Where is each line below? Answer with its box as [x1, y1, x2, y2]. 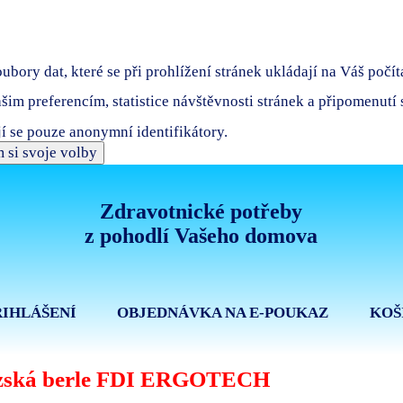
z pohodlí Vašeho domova [85, 224, 318, 248]
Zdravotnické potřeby [100, 200, 303, 224]
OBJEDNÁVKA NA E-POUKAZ [117, 304, 329, 322]
